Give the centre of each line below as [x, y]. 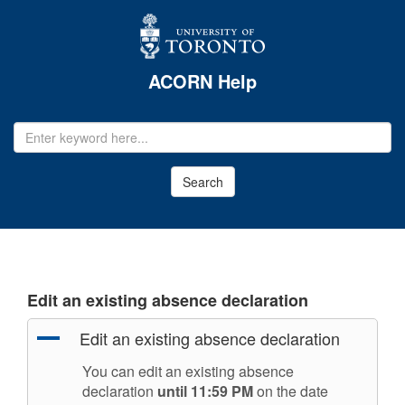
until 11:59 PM [205, 391]
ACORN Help [202, 81]
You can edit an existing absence [188, 371]
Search [202, 182]
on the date [291, 391]
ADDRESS [41, 145]
